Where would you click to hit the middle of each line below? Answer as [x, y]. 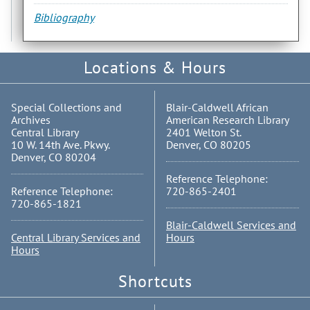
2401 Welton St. [204, 132]
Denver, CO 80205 [209, 144]
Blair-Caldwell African [217, 107]
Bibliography [64, 17]
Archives [31, 119]
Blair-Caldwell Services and [231, 225]
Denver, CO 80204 [54, 157]
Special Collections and [66, 107]
